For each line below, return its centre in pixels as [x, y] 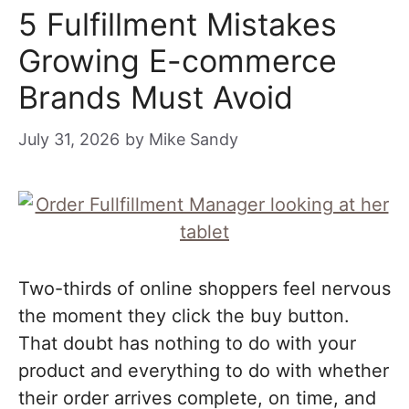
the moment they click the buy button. [184, 316]
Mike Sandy [194, 139]
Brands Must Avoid [156, 97]
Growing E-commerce [178, 61]
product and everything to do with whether [204, 371]
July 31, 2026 [69, 139]
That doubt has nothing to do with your [187, 343]
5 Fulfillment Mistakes [178, 24]
